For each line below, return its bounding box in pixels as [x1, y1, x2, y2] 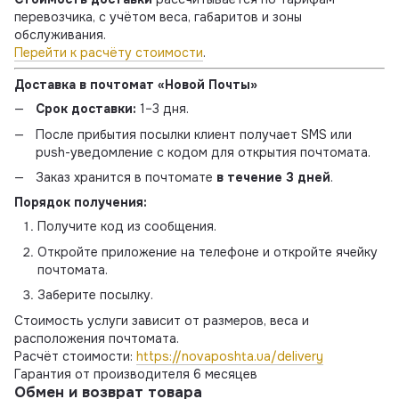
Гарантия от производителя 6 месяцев [14, 365, 257, 382]
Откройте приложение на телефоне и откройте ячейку [37, 243, 378, 260]
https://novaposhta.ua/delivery [136, 347, 323, 364]
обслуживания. [14, 27, 106, 44]
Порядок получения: [14, 194, 147, 211]
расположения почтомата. [14, 330, 179, 346]
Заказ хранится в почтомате [36, 169, 216, 186]
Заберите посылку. [37, 287, 153, 304]
